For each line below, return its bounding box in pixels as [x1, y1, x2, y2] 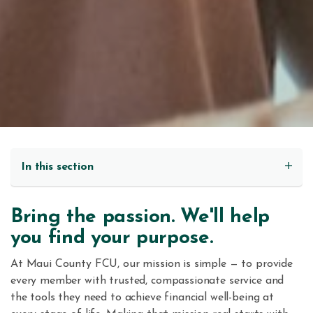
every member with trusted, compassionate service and [10, 275, 284, 287]
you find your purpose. [10, 228, 213, 249]
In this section [21, 161, 94, 173]
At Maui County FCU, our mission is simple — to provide [10, 259, 293, 270]
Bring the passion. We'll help [10, 208, 270, 228]
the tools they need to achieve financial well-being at [10, 292, 274, 304]
